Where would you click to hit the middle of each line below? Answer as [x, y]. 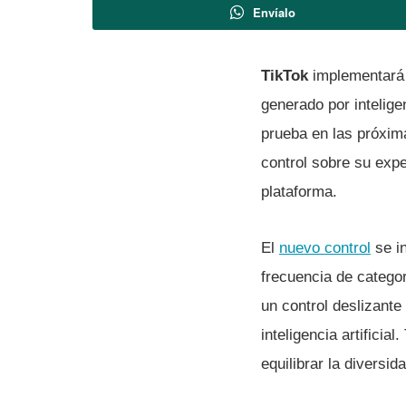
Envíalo [275, 13]
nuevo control [325, 248]
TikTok [285, 76]
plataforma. [299, 192]
